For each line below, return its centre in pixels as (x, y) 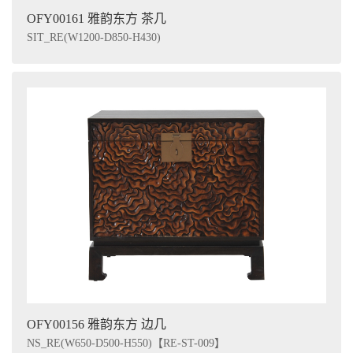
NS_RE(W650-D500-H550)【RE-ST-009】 (126, 343)
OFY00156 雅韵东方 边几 (97, 324)
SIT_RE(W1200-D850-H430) (94, 38)
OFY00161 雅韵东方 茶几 (97, 19)
